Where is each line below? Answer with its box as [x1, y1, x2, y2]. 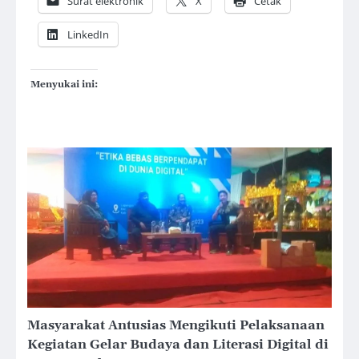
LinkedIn [67, 27, 109, 42]
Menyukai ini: [30, 79, 98, 91]
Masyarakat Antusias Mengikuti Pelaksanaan [27, 317, 325, 334]
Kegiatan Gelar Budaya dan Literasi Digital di [27, 337, 329, 353]
